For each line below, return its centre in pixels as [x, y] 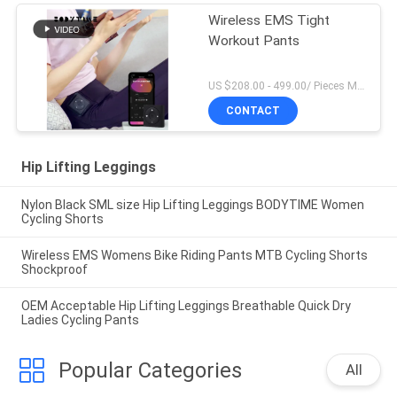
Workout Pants [254, 41]
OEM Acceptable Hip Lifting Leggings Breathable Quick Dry [186, 305]
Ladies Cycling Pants [80, 319]
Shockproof [54, 269]
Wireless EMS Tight [269, 21]
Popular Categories [150, 370]
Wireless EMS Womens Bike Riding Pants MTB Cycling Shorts [194, 255]
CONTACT [253, 111]
